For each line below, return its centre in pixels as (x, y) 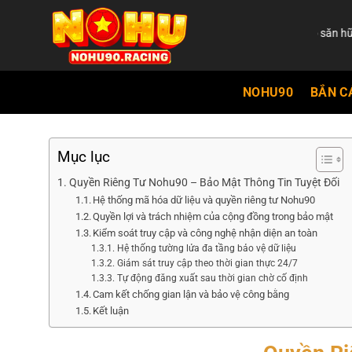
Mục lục (84, 157)
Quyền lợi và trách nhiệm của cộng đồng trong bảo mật (213, 216)
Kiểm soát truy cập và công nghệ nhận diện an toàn (205, 233)
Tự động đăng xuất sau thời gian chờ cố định (212, 278)
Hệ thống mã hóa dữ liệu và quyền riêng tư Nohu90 (204, 200)
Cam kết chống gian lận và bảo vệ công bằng (191, 294)
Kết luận (111, 311)
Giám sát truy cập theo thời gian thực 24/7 (207, 263)
